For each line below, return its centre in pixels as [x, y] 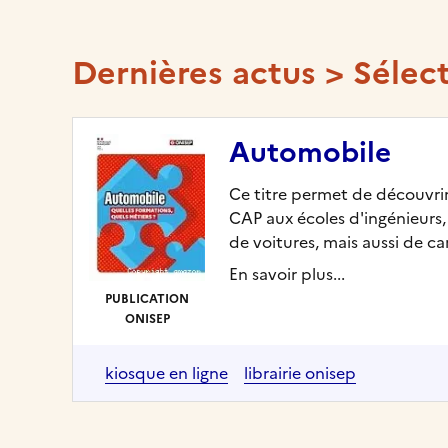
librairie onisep [300, 373]
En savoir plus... [287, 273]
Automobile [310, 151]
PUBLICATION [147, 299]
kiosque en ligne [166, 373]
